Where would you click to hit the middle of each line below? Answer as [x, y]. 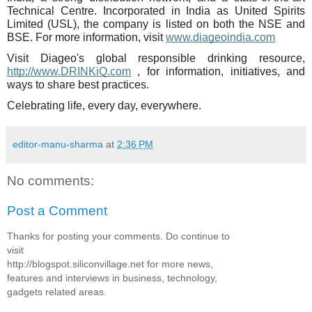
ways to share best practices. [78, 84]
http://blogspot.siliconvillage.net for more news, [110, 264]
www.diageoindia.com [220, 38]
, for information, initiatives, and [218, 71]
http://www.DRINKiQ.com [69, 71]
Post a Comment [57, 211]
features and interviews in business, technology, [112, 278]
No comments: [50, 180]
